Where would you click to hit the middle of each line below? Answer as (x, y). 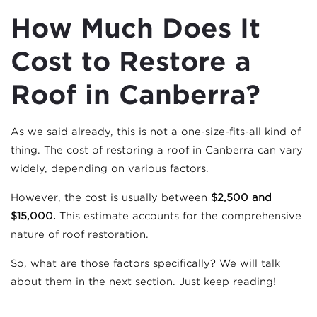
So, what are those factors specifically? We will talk (145, 263)
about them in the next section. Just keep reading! (143, 281)
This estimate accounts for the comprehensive (179, 215)
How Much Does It (136, 28)
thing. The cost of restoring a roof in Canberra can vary (157, 150)
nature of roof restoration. (80, 234)
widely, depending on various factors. (110, 168)
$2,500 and (241, 197)
